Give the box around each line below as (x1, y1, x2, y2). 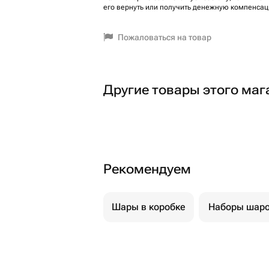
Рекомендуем (103, 162, 191, 177)
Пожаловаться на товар (118, 32, 211, 42)
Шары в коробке (112, 201, 186, 213)
